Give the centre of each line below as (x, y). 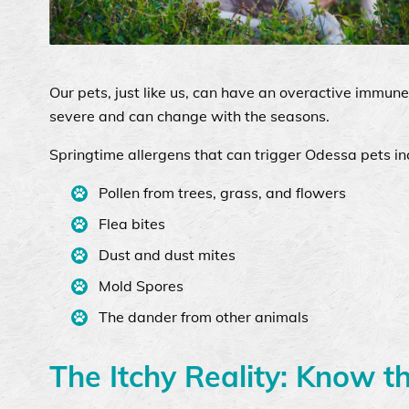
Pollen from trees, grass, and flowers (222, 192)
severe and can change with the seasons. (189, 115)
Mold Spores (141, 285)
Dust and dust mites (167, 254)
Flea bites (131, 223)
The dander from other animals (203, 316)
